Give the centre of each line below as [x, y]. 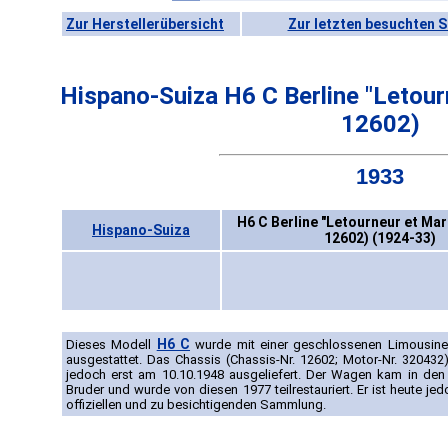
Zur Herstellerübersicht [145, 24]
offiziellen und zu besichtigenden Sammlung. [196, 405]
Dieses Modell [111, 345]
